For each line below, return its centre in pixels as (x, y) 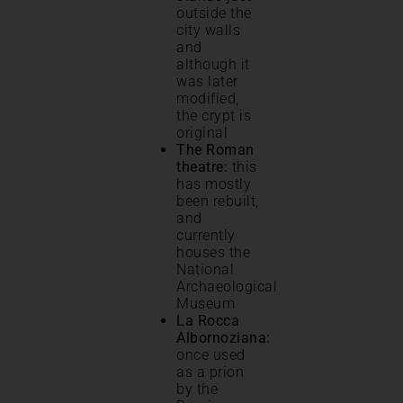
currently (206, 236)
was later (207, 82)
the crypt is (214, 116)
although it (213, 65)
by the (197, 390)
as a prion (210, 372)
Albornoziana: (224, 338)
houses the (213, 253)
